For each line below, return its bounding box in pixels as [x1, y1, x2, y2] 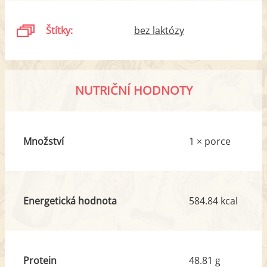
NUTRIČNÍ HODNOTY [74, 82, 193, 98]
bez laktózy [134, 23, 184, 37]
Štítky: [46, 23, 73, 37]
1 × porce [189, 134, 231, 148]
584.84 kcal [189, 194, 238, 207]
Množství [23, 134, 64, 148]
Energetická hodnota [23, 194, 117, 207]
